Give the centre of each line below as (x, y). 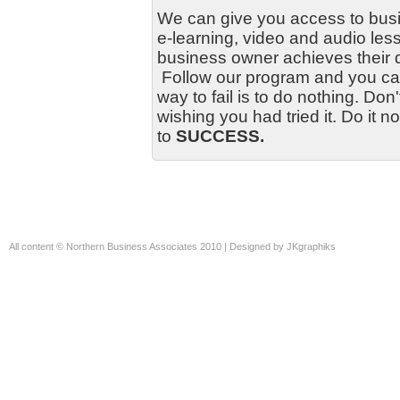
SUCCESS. (220, 136)
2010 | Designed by (242, 246)
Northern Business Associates (132, 246)
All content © (37, 246)
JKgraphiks (311, 246)
